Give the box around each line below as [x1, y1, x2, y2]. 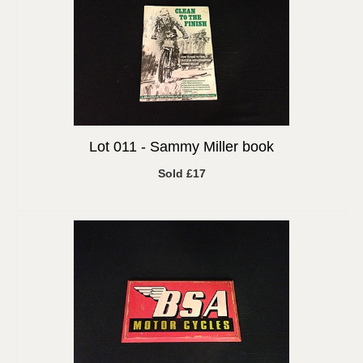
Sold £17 [157, 167, 206, 180]
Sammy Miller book [150, 139, 274, 155]
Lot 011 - [89, 139, 150, 155]
